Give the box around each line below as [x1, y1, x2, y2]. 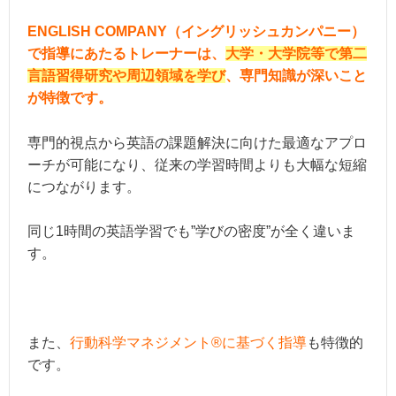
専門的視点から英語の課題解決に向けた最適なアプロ [27, 134, 367, 150]
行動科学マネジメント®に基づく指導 [70, 335, 307, 351]
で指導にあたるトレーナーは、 [27, 45, 225, 61]
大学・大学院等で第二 [225, 45, 367, 61]
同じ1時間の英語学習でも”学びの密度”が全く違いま [27, 224, 355, 240]
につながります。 [27, 179, 141, 194]
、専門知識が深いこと [225, 67, 367, 83]
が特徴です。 [27, 89, 112, 105]
